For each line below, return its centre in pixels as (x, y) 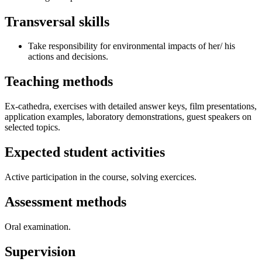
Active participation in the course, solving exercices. (101, 177)
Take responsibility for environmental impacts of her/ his (132, 46)
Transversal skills (57, 21)
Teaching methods (59, 82)
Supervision (40, 251)
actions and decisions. (68, 57)
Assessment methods (65, 202)
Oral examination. (38, 226)
